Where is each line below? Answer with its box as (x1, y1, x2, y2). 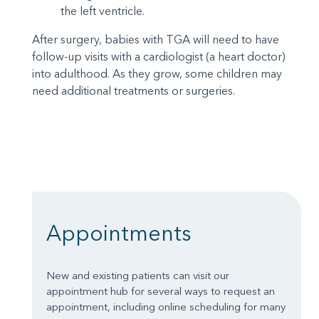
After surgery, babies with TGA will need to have (32, 32, 279, 47)
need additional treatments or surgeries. (32, 83, 235, 98)
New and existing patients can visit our (46, 268, 229, 283)
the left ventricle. (61, 4, 145, 19)
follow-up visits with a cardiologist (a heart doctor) (32, 49, 286, 64)
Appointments (46, 220, 192, 247)
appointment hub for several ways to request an (46, 284, 275, 298)
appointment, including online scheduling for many (46, 300, 286, 314)
